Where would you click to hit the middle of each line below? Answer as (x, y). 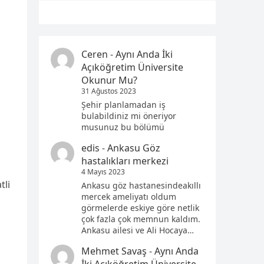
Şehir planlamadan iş (123, 105)
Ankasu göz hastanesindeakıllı (141, 186)
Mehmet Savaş (114, 251)
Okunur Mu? (109, 80)
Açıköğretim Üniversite (132, 67)
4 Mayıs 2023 (103, 172)
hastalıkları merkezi (125, 161)
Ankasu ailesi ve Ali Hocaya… (138, 230)
